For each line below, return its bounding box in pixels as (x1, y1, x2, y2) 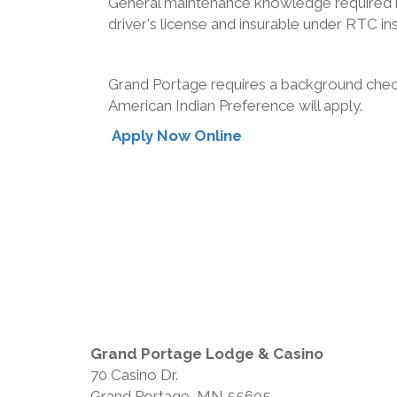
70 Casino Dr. (90, 366, 178, 385)
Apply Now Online (112, 127, 242, 145)
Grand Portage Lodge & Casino (90, 345, 323, 363)
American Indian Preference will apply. (108, 97, 362, 115)
